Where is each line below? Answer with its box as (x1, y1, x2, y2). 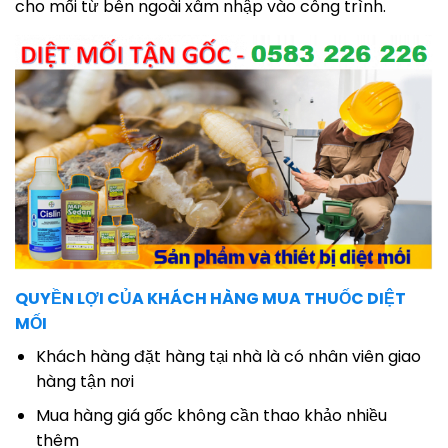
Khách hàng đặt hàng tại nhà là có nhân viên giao (35, 344, 421, 368)
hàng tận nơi (35, 369, 134, 393)
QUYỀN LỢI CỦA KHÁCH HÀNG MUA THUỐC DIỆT (15, 286, 406, 310)
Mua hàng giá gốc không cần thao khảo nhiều (35, 404, 387, 428)
